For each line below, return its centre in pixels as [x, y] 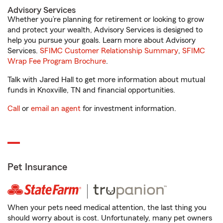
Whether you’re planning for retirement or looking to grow [106, 19]
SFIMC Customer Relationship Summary [109, 51]
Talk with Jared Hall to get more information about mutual [106, 80]
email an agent [56, 109]
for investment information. [128, 109]
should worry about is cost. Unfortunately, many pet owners [110, 218]
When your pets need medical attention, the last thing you [107, 208]
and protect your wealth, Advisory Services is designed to [105, 30]
